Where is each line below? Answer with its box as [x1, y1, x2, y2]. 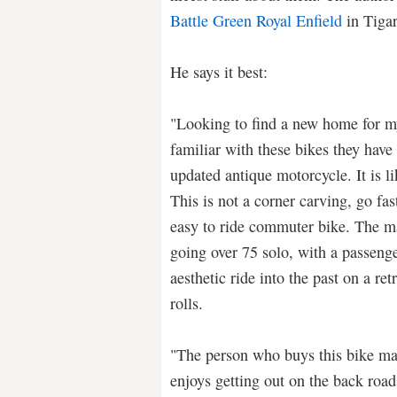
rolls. [170, 292, 203, 314]
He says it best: [170, 60, 268, 82]
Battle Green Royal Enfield [170, 9, 342, 31]
